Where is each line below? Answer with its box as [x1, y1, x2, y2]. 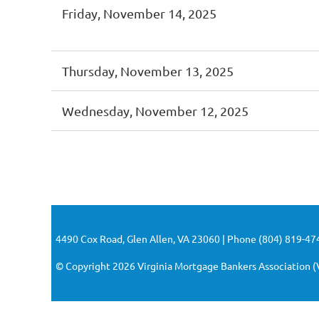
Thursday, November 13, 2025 [62, 63, 234, 78]
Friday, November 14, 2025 [62, 6, 216, 21]
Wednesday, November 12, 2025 [62, 103, 249, 118]
